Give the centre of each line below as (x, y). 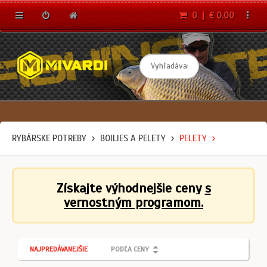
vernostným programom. (133, 202)
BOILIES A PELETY (133, 138)
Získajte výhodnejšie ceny (131, 188)
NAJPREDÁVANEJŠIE (59, 249)
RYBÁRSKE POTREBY (49, 138)
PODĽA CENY (130, 249)
